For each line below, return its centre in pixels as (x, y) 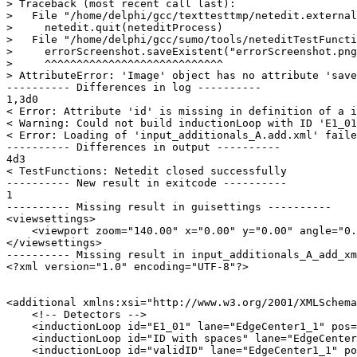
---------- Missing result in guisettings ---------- (169, 206)
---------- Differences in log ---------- (134, 87)
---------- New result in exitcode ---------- (147, 182)
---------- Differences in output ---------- (143, 147)
